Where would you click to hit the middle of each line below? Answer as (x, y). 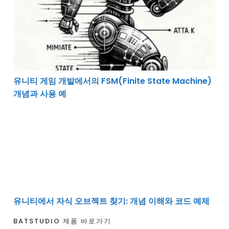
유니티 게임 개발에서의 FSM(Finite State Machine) (112, 81)
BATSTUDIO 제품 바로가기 (62, 221)
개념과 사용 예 (40, 94)
